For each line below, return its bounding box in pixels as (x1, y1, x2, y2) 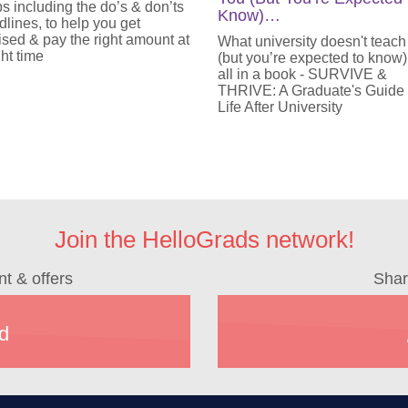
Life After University (217, 99, 342, 115)
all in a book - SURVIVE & (217, 66, 387, 82)
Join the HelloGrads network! (54, 226, 354, 253)
